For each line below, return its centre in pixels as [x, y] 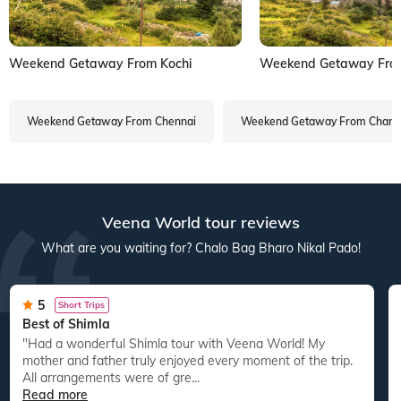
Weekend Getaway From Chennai [111, 121]
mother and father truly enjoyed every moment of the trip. [188, 360]
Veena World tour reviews [200, 222]
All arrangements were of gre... [111, 377]
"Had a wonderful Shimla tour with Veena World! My [30, 343]
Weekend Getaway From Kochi [100, 63]
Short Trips [82, 304]
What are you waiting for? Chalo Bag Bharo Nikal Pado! [200, 247]
